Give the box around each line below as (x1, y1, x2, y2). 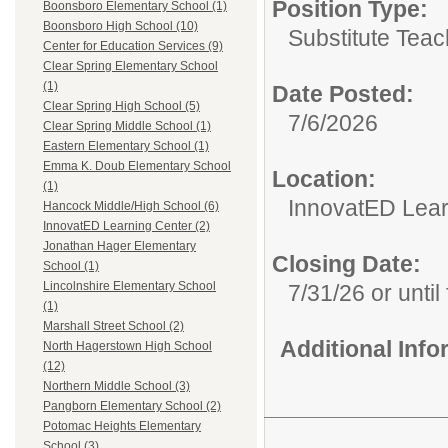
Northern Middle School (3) (43, 379, 190, 394)
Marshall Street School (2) (43, 319, 184, 334)
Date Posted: (272, 81, 414, 107)
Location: (272, 166, 376, 192)
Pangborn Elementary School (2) (43, 399, 221, 414)
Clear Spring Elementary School (43, 59, 218, 74)
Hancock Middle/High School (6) (43, 199, 219, 214)
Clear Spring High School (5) (43, 99, 200, 114)
